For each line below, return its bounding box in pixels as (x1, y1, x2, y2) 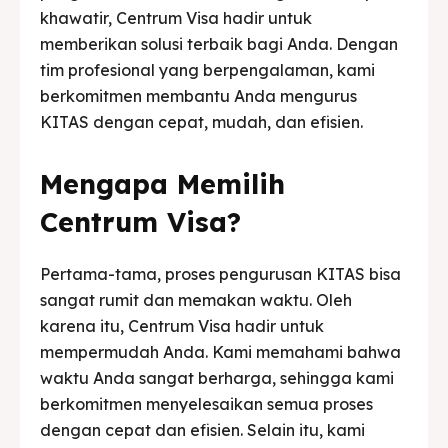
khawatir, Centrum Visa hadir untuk (40, 7, 312, 28)
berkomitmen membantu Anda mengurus (40, 85, 357, 106)
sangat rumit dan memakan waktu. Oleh (40, 289, 352, 310)
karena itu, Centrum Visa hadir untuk (40, 315, 324, 336)
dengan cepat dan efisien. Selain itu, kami (40, 419, 365, 440)
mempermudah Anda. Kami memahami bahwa (40, 341, 401, 362)
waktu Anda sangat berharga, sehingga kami (40, 367, 394, 388)
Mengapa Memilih (40, 166, 285, 201)
